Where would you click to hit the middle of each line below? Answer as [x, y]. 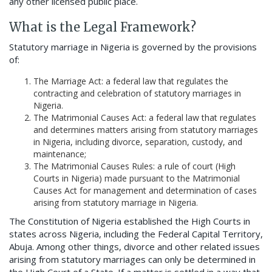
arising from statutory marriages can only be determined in [132, 260]
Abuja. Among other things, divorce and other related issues [134, 247]
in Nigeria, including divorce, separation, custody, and [138, 142]
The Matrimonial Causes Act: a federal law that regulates [145, 118]
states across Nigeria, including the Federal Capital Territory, [136, 234]
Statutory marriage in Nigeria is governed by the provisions [133, 47]
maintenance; [60, 154]
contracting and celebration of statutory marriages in [137, 93]
